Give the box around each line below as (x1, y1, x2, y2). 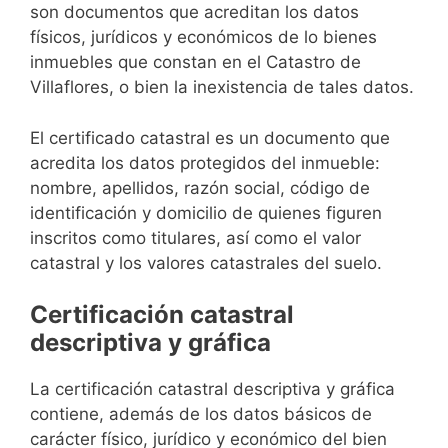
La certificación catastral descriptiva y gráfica (30, 379, 395, 400)
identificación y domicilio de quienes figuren (30, 202, 382, 223)
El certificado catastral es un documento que (30, 127, 390, 148)
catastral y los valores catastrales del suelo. (30, 252, 382, 273)
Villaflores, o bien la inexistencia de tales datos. (30, 77, 414, 98)
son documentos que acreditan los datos (30, 2, 359, 23)
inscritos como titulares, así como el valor (30, 227, 361, 248)
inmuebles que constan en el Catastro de (30, 52, 361, 73)
